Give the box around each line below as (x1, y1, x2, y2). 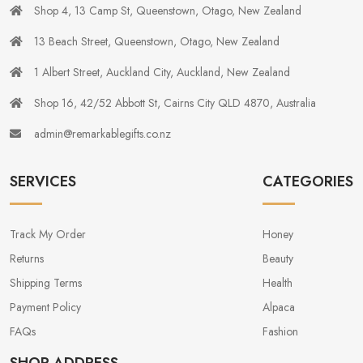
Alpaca (263, 299, 295, 316)
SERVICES (10, 171, 76, 193)
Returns (10, 250, 44, 267)
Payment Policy (10, 299, 81, 316)
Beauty (263, 250, 293, 267)
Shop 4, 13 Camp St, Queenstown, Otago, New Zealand (34, 2, 301, 19)
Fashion (263, 323, 298, 340)
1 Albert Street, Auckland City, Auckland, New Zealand (34, 64, 290, 81)
